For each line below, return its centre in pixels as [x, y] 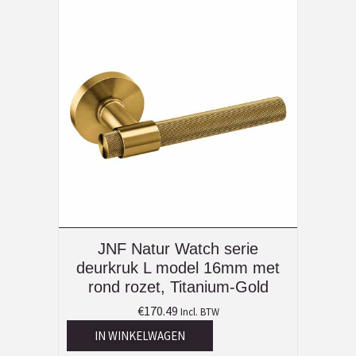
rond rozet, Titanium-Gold [178, 287]
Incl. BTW [199, 312]
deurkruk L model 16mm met [178, 268]
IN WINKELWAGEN [140, 336]
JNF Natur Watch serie [178, 249]
